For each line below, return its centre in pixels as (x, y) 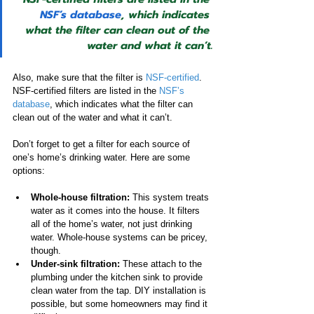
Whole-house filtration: (80, 198)
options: (29, 171)
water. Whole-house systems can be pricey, (121, 238)
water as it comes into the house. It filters (117, 211)
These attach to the (164, 264)
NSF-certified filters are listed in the (86, 91)
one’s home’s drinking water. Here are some (103, 158)
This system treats (171, 198)
